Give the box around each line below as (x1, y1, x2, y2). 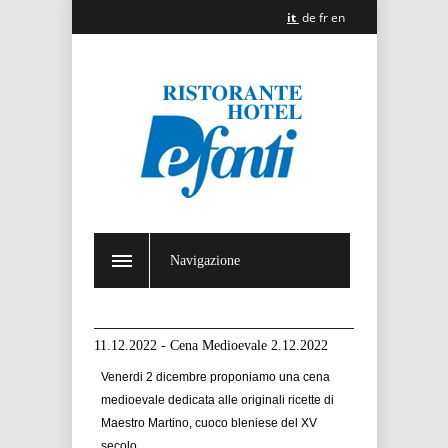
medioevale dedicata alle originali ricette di (101, 393, 334, 407)
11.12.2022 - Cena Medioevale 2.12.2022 (94, 338, 328, 353)
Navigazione (170, 253, 240, 268)
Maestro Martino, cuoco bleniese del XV (101, 416, 317, 430)
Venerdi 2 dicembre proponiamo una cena (101, 370, 330, 384)
